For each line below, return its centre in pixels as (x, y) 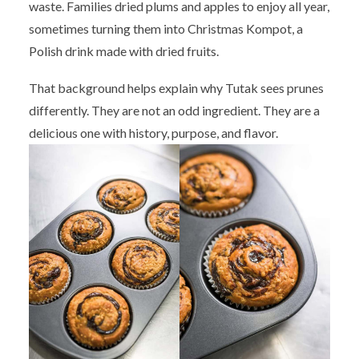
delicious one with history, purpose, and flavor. (153, 132)
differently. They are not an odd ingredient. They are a (174, 110)
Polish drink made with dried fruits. (124, 50)
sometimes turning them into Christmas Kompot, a (166, 28)
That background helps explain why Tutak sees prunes (176, 87)
